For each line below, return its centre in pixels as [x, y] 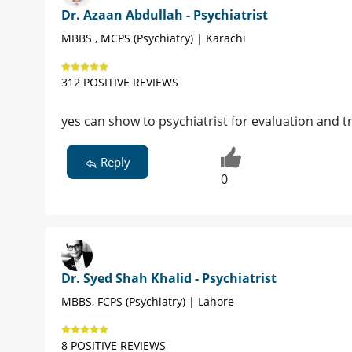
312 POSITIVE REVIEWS [120, 82]
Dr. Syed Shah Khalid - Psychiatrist [169, 279]
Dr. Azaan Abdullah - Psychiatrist [165, 15]
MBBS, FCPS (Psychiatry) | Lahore [148, 302]
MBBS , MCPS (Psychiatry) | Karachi [154, 38]
